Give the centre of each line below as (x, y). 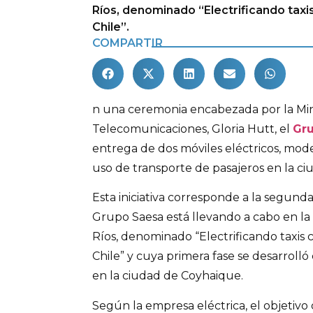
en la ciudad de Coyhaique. (168, 276)
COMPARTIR (128, 43)
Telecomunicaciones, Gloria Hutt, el (192, 129)
